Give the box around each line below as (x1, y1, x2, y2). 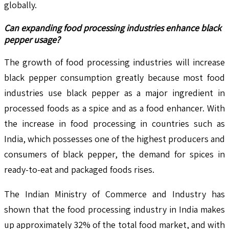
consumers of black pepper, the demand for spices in (4, 148, 225, 160)
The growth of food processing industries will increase (4, 56, 225, 68)
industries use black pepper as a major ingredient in (4, 86, 225, 99)
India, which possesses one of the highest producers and (4, 132, 225, 145)
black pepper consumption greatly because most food (4, 71, 225, 83)
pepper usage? (4, 33, 60, 45)
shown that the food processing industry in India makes (4, 203, 225, 215)
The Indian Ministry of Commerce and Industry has (4, 188, 225, 200)
